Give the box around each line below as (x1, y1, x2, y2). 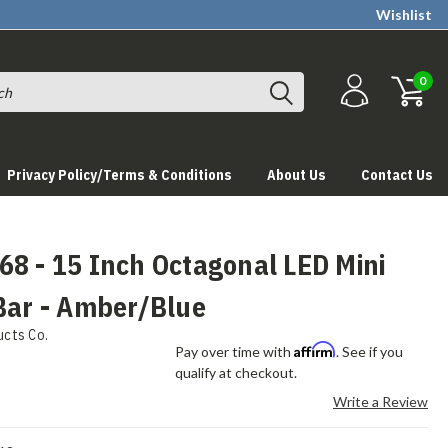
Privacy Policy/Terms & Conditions (7, 166, 232, 184)
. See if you (336, 343, 404, 360)
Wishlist (376, 6, 432, 23)
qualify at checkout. (175, 364, 298, 381)
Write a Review (332, 393, 428, 410)
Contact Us (361, 166, 433, 184)
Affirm (294, 341, 337, 358)
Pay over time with (175, 343, 295, 360)
